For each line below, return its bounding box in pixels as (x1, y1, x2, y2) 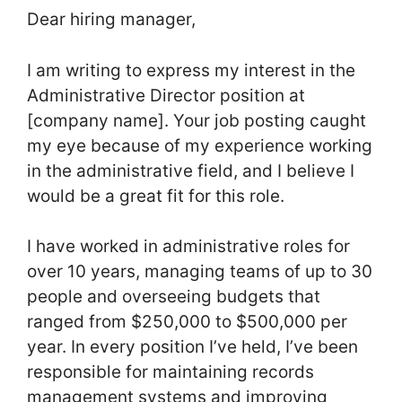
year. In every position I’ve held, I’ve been (27, 336, 358, 358)
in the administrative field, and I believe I (27, 160, 354, 181)
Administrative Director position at (27, 84, 305, 106)
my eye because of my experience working (27, 135, 372, 156)
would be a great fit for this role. (27, 185, 284, 206)
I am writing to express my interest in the (27, 59, 355, 81)
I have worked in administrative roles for (27, 236, 350, 258)
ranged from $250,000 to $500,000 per (27, 311, 347, 333)
